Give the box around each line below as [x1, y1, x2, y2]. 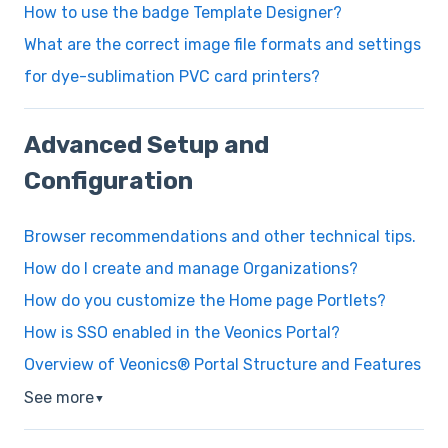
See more [24, 388, 94, 408]
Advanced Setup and [24, 130, 269, 159]
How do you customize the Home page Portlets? [24, 291, 386, 311]
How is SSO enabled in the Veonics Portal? [24, 323, 340, 343]
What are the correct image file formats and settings [24, 35, 421, 55]
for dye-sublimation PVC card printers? [24, 67, 320, 87]
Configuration [24, 166, 193, 195]
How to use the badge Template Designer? [24, 3, 342, 23]
